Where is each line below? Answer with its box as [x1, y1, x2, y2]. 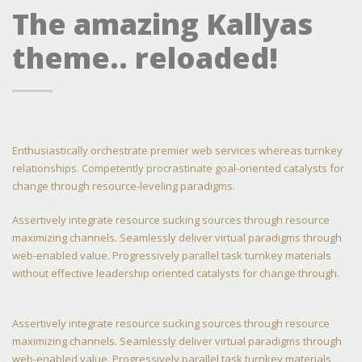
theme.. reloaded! [12, 38, 278, 78]
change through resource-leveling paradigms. [12, 179, 235, 193]
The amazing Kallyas [12, 4, 313, 44]
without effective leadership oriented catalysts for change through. [12, 266, 339, 280]
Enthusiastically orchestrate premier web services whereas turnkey [12, 143, 343, 158]
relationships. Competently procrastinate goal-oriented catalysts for [12, 161, 344, 175]
